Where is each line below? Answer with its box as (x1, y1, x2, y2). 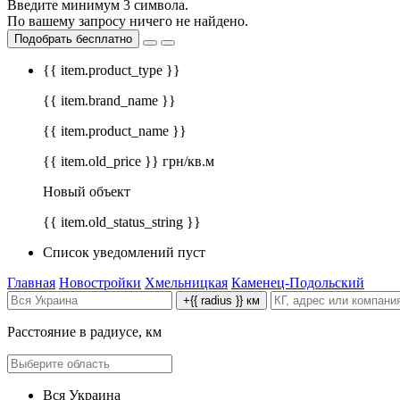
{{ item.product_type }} (43, 62, 180, 79)
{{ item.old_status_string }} (43, 214, 201, 230)
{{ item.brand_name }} (43, 93, 176, 109)
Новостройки (59, 275, 141, 291)
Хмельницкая (145, 275, 228, 291)
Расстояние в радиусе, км (7, 324, 162, 340)
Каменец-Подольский (231, 275, 364, 291)
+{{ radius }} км (183, 294, 260, 308)
